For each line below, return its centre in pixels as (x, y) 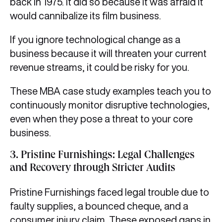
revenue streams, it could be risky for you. (100, 67)
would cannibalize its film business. (85, 16)
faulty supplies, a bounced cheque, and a (99, 206)
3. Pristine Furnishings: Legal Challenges (102, 156)
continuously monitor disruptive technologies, (110, 105)
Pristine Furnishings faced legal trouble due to (110, 192)
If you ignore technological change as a (95, 40)
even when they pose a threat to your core (101, 119)
